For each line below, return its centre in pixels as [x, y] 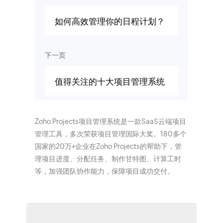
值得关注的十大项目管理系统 [110, 81]
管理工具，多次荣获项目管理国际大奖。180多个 [111, 134]
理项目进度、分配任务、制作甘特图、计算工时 [108, 159]
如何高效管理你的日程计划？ [110, 21]
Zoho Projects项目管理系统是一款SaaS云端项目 [110, 121]
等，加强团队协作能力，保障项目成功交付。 [104, 171]
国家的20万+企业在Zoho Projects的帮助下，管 [108, 146]
